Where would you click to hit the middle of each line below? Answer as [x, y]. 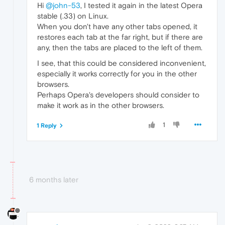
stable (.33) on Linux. [73, 16]
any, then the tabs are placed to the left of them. [120, 47]
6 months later [54, 179]
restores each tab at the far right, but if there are [120, 37]
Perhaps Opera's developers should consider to [118, 94]
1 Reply [47, 125]
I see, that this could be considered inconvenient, [122, 63]
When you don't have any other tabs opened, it [117, 26]
